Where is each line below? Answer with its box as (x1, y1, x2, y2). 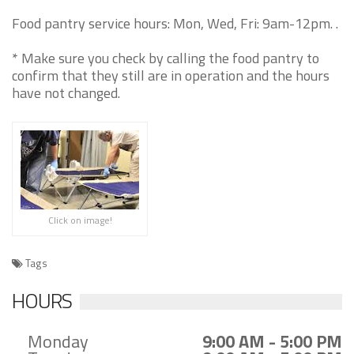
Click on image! (47, 213, 112, 228)
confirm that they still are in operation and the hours (12, 65, 330, 86)
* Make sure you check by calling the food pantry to (12, 47, 319, 69)
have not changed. (12, 82, 120, 104)
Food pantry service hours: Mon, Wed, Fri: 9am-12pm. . (12, 13, 338, 34)
